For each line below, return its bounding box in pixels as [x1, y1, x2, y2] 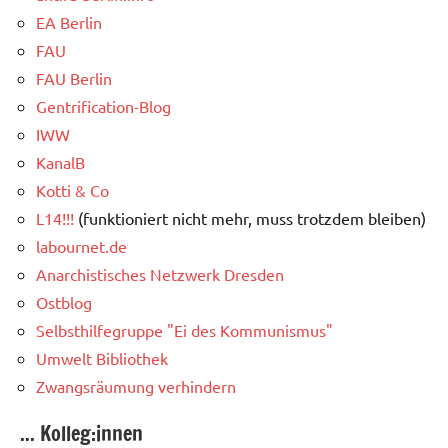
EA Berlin [36, 12, 102, 33]
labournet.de [36, 236, 127, 257]
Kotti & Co [36, 180, 109, 201]
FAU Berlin [36, 68, 112, 89]
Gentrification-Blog [36, 96, 171, 117]
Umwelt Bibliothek [36, 348, 168, 369]
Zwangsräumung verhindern [36, 376, 236, 397]
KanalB [36, 152, 85, 173]
